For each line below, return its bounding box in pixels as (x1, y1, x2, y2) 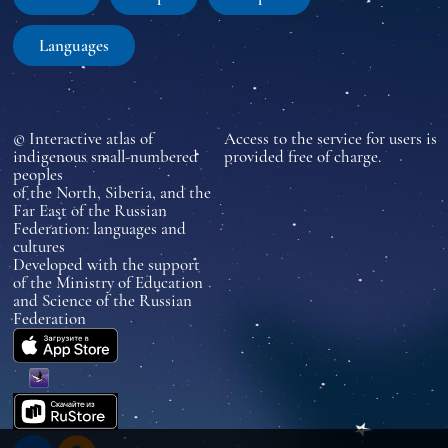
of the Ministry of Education (12, 271, 203, 293)
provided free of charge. (224, 145, 381, 167)
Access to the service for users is (224, 127, 437, 149)
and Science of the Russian (12, 289, 192, 311)
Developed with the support (12, 253, 200, 275)
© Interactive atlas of (12, 127, 153, 149)
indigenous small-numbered (12, 145, 198, 167)
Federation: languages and (12, 217, 186, 239)
